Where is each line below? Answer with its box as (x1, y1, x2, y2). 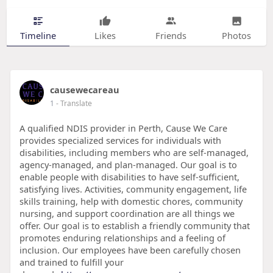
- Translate (55, 98, 92, 109)
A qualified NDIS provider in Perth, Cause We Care (19, 122, 227, 135)
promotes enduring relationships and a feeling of (19, 232, 225, 244)
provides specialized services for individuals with (19, 134, 221, 147)
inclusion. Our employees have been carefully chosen (19, 244, 241, 257)
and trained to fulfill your (19, 256, 124, 269)
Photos (222, 29, 252, 41)
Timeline (19, 29, 56, 41)
